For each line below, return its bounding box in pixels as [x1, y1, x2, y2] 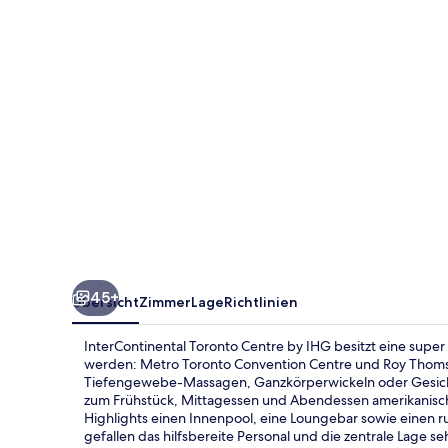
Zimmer [139, 292, 191, 311]
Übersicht [72, 292, 139, 311]
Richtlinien [224, 292, 298, 311]
